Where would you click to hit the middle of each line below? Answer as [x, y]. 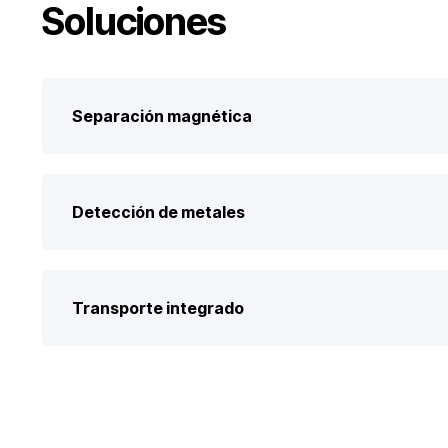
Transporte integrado [158, 308]
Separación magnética [162, 116]
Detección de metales [158, 212]
